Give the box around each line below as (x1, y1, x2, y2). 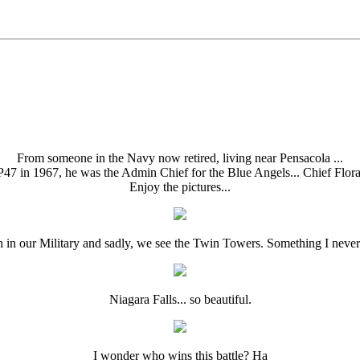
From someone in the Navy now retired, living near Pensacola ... (17, 151, 343, 165)
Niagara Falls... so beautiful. (108, 292, 252, 306)
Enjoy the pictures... (129, 180, 231, 194)
